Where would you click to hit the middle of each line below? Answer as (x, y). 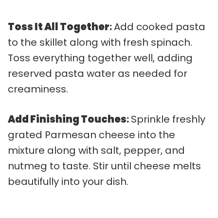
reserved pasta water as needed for (98, 73)
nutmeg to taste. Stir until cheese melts (104, 166)
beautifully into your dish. (68, 181)
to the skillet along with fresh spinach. (100, 42)
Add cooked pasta (160, 27)
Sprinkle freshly (168, 119)
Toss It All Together (59, 27)
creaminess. (38, 89)
